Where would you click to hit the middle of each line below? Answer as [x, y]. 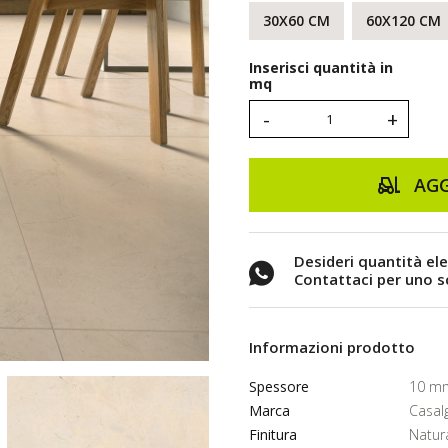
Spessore [279, 386]
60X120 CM [403, 20]
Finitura [273, 434]
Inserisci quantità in [321, 67]
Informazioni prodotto [332, 347]
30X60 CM [296, 20]
